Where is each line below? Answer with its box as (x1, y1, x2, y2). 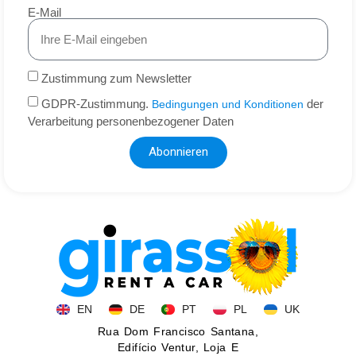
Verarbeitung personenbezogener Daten (28, 114, 234, 128)
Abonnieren (148, 145, 208, 160)
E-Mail (28, 5, 61, 19)
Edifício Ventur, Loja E (118, 341, 238, 354)
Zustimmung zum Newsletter (41, 71, 192, 85)
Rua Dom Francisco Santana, (97, 325, 259, 339)
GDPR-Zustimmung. (41, 96, 152, 110)
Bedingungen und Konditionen (152, 97, 304, 110)
